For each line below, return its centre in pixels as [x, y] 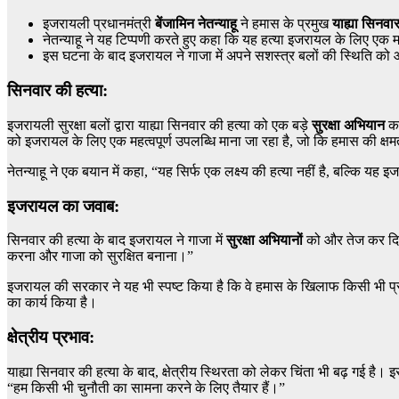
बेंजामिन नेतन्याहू [196, 24]
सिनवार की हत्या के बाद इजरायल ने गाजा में [117, 240]
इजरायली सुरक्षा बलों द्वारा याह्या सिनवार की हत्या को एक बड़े [159, 125]
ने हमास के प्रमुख [285, 24]
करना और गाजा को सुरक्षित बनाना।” [100, 256]
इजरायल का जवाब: [63, 206]
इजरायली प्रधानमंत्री [99, 24]
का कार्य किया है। [52, 303]
